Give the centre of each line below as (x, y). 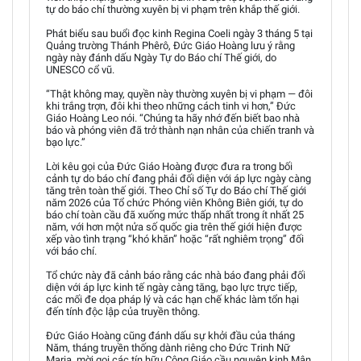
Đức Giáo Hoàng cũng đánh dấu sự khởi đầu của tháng (170, 335)
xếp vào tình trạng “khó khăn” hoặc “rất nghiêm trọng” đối (175, 239)
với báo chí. (71, 251)
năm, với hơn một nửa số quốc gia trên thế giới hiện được (174, 226)
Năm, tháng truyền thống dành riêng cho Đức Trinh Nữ (168, 347)
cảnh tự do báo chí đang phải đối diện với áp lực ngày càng (178, 178)
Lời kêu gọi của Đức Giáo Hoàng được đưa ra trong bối (169, 166)
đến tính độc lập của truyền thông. (123, 311)
